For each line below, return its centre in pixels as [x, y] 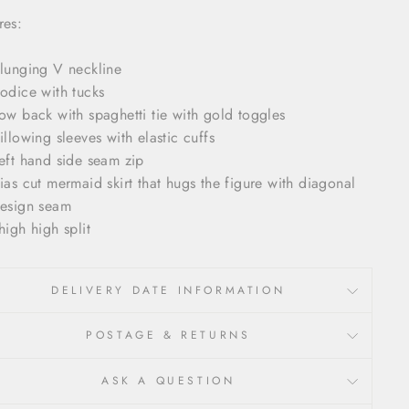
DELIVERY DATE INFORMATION [168, 291]
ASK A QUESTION [168, 381]
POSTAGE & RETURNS [168, 336]
